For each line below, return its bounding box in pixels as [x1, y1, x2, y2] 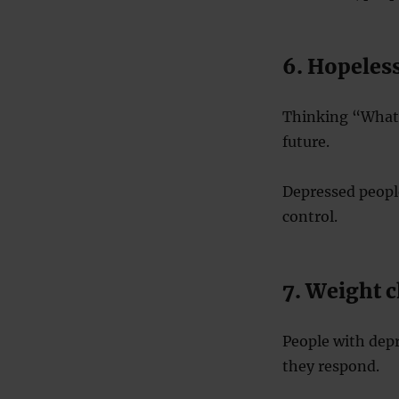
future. [281, 132, 330, 151]
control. [281, 207, 338, 225]
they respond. [281, 356, 379, 375]
